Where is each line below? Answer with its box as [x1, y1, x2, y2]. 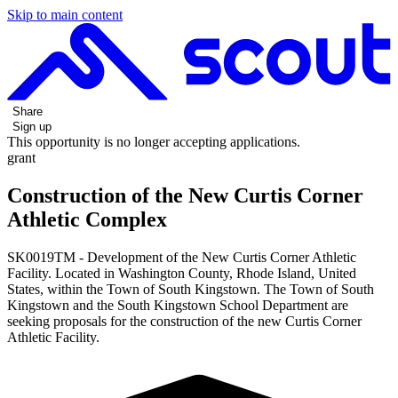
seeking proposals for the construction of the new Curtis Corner [7, 313, 362, 329]
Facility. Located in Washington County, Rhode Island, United [7, 265, 356, 281]
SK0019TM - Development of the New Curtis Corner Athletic [7, 249, 356, 265]
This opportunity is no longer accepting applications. [7, 133, 300, 149]
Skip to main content [7, 7, 123, 22]
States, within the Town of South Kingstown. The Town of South [7, 281, 374, 297]
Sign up [12, 119, 52, 133]
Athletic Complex [7, 207, 167, 231]
